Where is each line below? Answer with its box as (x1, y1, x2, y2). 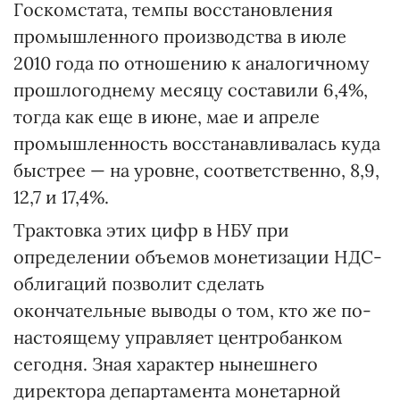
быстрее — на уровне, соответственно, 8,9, (13, 159, 379, 181)
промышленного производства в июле (13, 25, 346, 47)
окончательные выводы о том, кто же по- (13, 299, 371, 321)
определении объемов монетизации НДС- (13, 246, 382, 268)
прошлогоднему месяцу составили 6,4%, (13, 79, 368, 101)
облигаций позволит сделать (13, 272, 264, 295)
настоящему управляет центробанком (13, 326, 343, 348)
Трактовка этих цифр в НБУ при (13, 219, 289, 241)
